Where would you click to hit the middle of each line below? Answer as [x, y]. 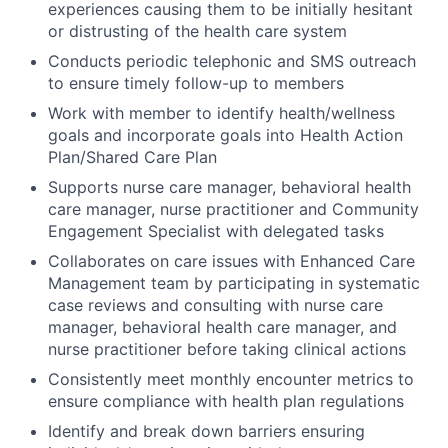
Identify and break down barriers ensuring [206, 430]
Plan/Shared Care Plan [132, 156]
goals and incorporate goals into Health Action [225, 134]
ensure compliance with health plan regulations [226, 400]
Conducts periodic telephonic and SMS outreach [232, 60]
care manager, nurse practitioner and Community [233, 208]
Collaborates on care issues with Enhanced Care [231, 260]
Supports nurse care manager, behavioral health [229, 186]
